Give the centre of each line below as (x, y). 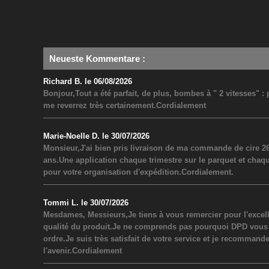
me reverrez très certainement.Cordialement (125, 105)
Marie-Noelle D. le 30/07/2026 (96, 136)
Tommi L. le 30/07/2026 (86, 202)
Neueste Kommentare (96, 58)
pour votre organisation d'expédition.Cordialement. (138, 172)
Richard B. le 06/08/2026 (88, 81)
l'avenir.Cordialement (83, 250)
